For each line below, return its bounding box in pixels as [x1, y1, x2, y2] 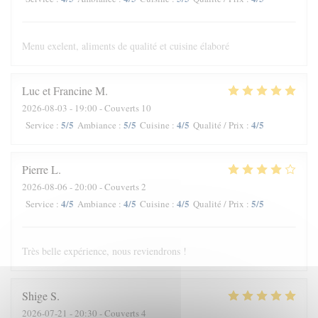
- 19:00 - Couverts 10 [67, 102, 151, 114]
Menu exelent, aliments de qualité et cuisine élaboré [22, 39, 229, 53]
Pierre [22, 162, 48, 177]
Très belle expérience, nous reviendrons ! [22, 244, 187, 258]
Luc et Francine [22, 83, 92, 98]
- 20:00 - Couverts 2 [67, 180, 146, 193]
